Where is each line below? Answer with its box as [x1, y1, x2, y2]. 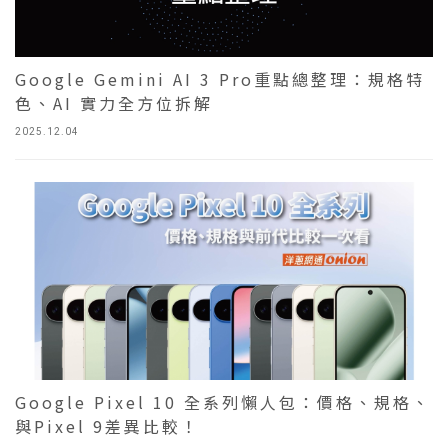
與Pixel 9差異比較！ [15, 414, 200, 439]
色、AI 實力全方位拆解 [15, 90, 213, 115]
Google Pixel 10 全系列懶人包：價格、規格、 [15, 390, 431, 415]
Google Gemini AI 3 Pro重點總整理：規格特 [15, 66, 425, 91]
